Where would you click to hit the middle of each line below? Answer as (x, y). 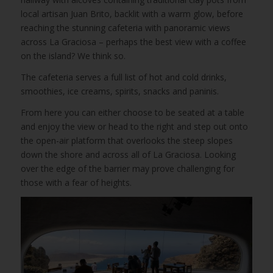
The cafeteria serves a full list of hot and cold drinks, (123, 77)
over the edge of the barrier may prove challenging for (127, 168)
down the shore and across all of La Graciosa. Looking (128, 154)
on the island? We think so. (73, 56)
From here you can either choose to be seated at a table (132, 112)
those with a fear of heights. (76, 182)
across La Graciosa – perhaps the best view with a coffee (133, 42)
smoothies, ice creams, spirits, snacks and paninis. (119, 91)
